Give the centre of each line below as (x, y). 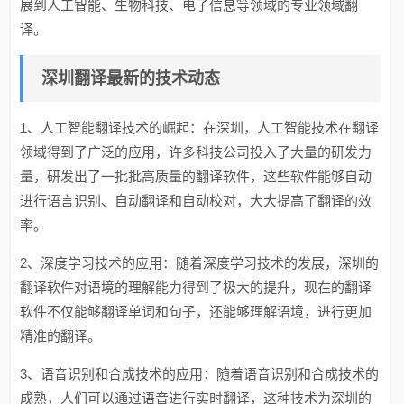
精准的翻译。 (61, 336)
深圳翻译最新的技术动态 (131, 78)
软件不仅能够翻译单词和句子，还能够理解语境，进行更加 (196, 312)
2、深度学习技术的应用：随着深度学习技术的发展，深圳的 (200, 263)
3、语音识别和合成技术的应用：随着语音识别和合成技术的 (200, 374)
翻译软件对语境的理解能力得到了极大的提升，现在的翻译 (196, 287)
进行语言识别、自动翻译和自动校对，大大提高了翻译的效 (196, 201)
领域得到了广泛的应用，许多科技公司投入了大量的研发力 (196, 152)
